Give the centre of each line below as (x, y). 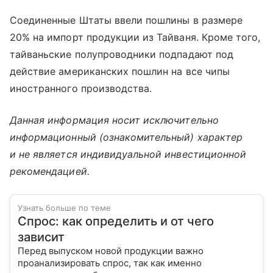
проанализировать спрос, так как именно (110, 263)
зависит (41, 237)
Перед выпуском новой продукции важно (111, 250)
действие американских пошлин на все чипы (120, 71)
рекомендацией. (50, 171)
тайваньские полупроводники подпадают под (122, 54)
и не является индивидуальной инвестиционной (128, 154)
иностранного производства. (81, 88)
